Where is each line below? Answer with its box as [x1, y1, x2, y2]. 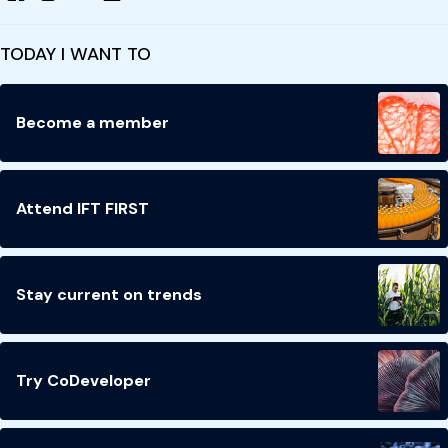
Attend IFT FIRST [16, 198, 149, 220]
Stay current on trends [16, 284, 202, 306]
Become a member [16, 112, 169, 134]
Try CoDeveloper [16, 370, 151, 392]
